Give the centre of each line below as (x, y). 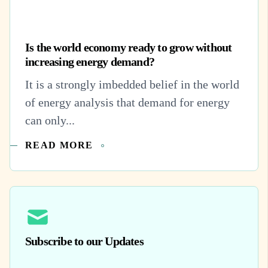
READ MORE (59, 145)
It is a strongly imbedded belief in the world (132, 85)
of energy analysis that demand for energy (127, 103)
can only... (50, 121)
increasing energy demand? (90, 62)
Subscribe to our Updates (84, 241)
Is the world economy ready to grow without (129, 47)
